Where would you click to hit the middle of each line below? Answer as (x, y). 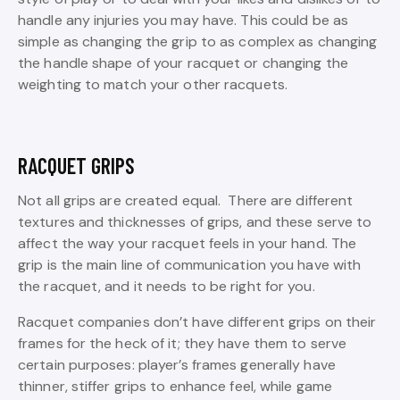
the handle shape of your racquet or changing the (183, 63)
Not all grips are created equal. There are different (186, 201)
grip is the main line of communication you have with (190, 265)
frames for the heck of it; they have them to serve (183, 344)
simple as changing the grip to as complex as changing (198, 42)
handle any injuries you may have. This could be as (183, 21)
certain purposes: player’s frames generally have (177, 365)
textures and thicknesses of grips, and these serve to (195, 222)
